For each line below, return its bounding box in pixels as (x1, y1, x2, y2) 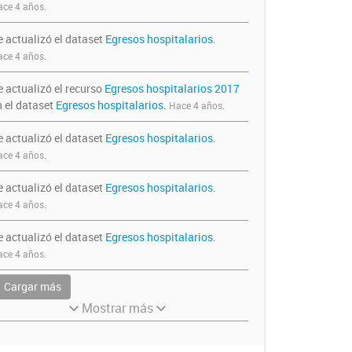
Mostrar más (78, 299, 156, 317)
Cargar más (3, 279, 61, 294)
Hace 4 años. (168, 99, 225, 112)
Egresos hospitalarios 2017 (104, 81, 240, 96)
